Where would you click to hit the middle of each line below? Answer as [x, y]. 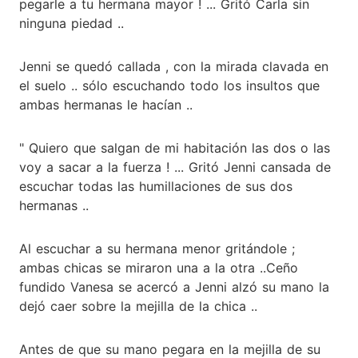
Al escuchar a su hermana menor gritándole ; [157, 248]
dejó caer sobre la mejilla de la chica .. [138, 306]
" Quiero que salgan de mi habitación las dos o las [175, 147]
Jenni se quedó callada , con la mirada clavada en [174, 66]
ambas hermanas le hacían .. [106, 104]
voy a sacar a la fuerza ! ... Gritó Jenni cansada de [175, 167]
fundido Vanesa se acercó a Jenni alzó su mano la [174, 286]
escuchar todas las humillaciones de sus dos [156, 186]
